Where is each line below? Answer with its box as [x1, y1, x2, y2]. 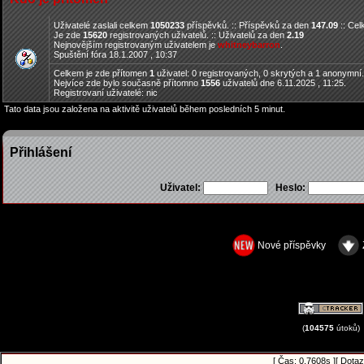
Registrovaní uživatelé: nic [54, 88, 158, 97]
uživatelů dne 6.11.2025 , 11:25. [220, 78, 346, 88]
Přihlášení [10, 145, 71, 159]
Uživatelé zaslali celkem [54, 20, 150, 30]
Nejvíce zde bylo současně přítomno [54, 78, 201, 88]
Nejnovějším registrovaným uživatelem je [54, 40, 218, 50]
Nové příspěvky [258, 240, 326, 251]
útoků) [333, 323, 360, 332]
